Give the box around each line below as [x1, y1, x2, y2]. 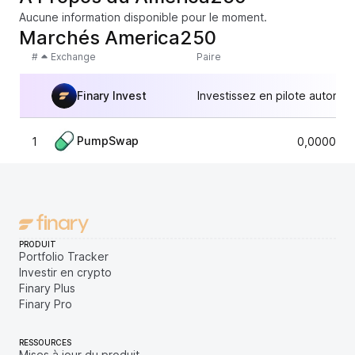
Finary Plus [19, 281, 75, 295]
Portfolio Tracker [19, 250, 109, 263]
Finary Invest [77, 88, 147, 102]
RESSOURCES [19, 338, 71, 347]
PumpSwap [77, 134, 139, 147]
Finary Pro [19, 297, 72, 311]
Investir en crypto [19, 265, 112, 279]
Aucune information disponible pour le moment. [19, 10, 267, 24]
